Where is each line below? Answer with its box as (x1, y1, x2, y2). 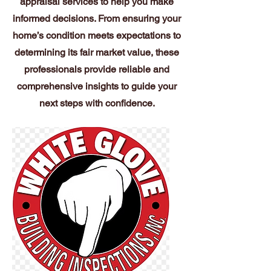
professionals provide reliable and (24, 64, 169, 75)
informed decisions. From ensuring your (13, 13, 181, 24)
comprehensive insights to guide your (17, 80, 177, 92)
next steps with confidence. (39, 97, 155, 109)
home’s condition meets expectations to (13, 30, 181, 41)
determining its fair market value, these (15, 47, 179, 58)
